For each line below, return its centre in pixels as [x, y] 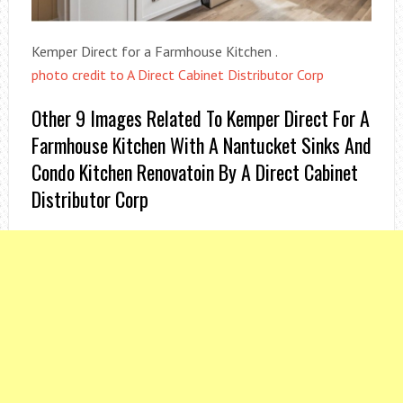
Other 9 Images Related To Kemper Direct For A [200, 117]
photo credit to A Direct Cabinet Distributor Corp [177, 74]
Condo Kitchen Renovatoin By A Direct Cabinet [194, 171]
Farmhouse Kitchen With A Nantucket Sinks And [201, 144]
